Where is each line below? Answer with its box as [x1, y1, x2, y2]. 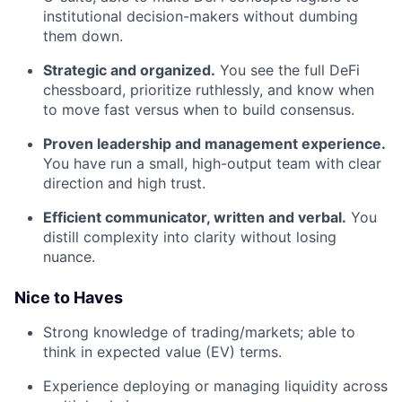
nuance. [43, 248, 95, 266]
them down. [43, 27, 123, 45]
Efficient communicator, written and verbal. [43, 208, 346, 226]
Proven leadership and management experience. [43, 135, 386, 153]
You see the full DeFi [215, 61, 360, 79]
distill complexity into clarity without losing [43, 228, 336, 246]
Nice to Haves [14, 288, 123, 307]
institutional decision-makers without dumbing [43, 7, 358, 25]
